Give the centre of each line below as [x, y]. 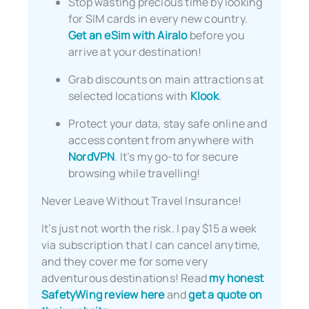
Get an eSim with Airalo [128, 36]
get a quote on [226, 295]
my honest [237, 278]
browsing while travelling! [134, 173]
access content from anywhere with [161, 140]
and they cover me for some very [125, 262]
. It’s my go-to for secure [177, 157]
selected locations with [129, 96]
